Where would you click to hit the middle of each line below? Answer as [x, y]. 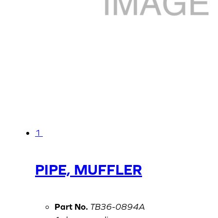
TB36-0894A [118, 207]
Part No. [71, 207]
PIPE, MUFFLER [89, 170]
